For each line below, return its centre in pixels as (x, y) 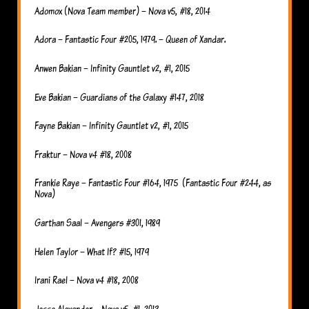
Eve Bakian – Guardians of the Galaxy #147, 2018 (119, 97)
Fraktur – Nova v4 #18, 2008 (83, 154)
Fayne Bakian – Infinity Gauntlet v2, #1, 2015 (111, 126)
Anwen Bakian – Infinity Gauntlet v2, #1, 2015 (112, 68)
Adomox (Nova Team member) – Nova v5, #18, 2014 (122, 10)
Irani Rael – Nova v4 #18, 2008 (87, 280)
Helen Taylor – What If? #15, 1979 (92, 251)
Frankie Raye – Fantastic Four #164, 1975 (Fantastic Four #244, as (153, 183)
